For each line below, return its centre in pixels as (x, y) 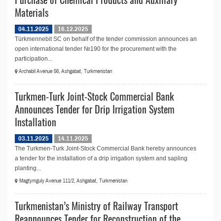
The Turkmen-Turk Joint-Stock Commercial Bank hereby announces (106, 148)
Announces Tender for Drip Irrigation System (95, 109)
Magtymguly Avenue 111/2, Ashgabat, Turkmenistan (73, 181)
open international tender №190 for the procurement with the (96, 49)
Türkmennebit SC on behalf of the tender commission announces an (106, 39)
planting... (28, 168)
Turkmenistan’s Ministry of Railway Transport (96, 206)
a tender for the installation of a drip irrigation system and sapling (101, 158)
